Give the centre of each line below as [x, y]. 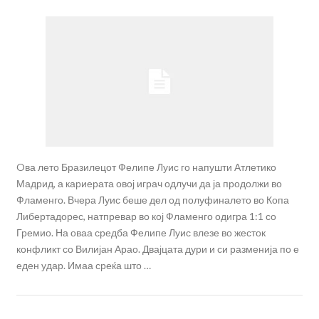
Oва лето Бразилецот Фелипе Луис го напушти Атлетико [146, 167]
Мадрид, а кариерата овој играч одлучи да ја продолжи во [149, 184]
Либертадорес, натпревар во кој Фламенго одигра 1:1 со [146, 216]
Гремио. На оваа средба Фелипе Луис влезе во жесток [141, 233]
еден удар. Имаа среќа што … [83, 266]
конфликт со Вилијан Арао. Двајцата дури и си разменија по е [157, 249]
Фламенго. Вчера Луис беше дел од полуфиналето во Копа [152, 200]
